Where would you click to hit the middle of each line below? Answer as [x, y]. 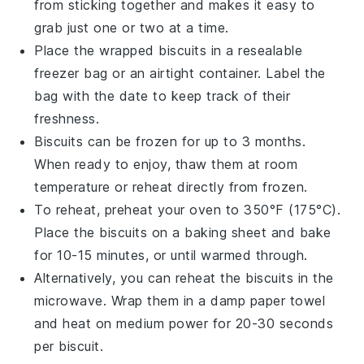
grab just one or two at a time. [132, 27]
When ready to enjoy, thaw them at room [166, 164]
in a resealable [255, 50]
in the [314, 277]
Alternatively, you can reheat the [140, 277]
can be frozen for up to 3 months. [195, 141]
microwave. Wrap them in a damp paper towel [180, 300]
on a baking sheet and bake [239, 232]
